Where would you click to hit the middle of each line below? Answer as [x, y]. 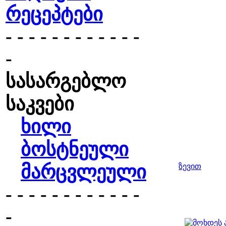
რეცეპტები [54, 14]
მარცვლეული [83, 172]
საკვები [40, 104]
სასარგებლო [66, 81]
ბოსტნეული [75, 149]
